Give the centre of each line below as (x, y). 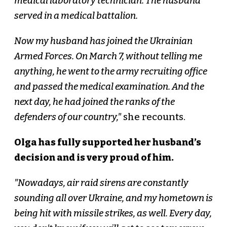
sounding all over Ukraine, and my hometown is (113, 198)
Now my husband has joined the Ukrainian (103, 41)
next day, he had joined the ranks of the (94, 102)
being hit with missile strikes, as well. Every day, (113, 214)
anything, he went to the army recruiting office (110, 72)
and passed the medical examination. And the (109, 87)
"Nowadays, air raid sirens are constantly (101, 183)
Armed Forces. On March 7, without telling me (108, 56)
